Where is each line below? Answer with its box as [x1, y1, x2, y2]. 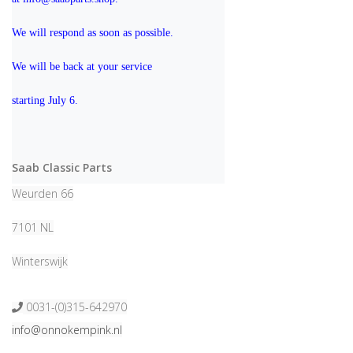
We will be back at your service [12, 60, 155, 72]
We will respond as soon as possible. [12, 26, 173, 39]
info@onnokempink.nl [12, 321, 122, 337]
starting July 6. [12, 94, 78, 106]
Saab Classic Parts [12, 159, 112, 175]
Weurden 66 [12, 185, 73, 201]
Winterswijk [12, 253, 68, 269]
